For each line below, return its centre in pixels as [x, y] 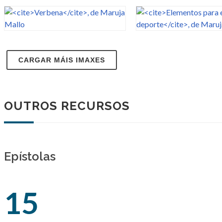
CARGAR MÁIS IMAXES [62, 60]
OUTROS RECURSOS [67, 106]
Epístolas [30, 156]
